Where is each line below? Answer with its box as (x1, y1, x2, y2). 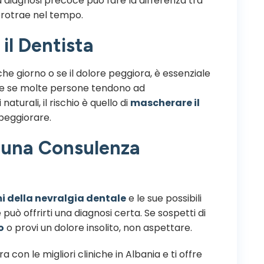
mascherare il (130, 95, 200, 110)
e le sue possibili (126, 191, 202, 205)
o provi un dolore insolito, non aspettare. (4, 220, 192, 235)
